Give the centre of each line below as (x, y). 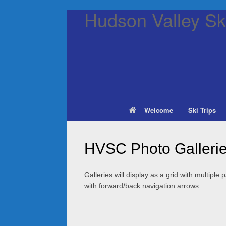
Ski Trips (202, 110)
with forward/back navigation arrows (142, 186)
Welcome (158, 110)
